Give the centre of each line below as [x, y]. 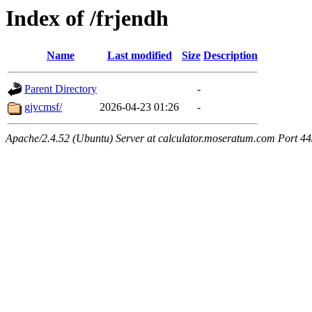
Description [231, 56]
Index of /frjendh [87, 18]
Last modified [139, 56]
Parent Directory [61, 89]
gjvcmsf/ [43, 107]
